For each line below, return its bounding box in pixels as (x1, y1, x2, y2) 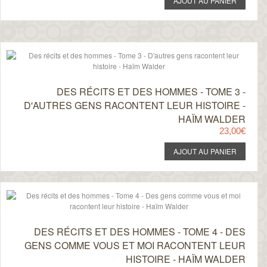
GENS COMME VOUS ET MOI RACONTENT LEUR (24, 238, 246, 252)
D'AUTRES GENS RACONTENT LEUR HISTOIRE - (23, 98, 246, 112)
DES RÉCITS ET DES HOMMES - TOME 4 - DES (33, 225, 246, 238)
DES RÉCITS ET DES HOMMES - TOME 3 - (56, 85, 246, 98)
